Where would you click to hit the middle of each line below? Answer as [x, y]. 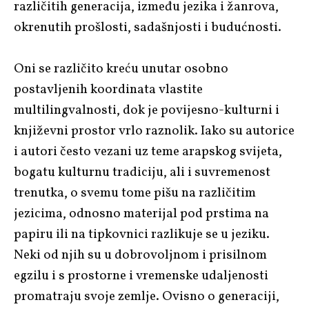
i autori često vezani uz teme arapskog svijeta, [148, 151]
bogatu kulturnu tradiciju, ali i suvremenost [142, 172]
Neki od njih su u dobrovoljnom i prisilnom [140, 255]
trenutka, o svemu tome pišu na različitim [135, 193]
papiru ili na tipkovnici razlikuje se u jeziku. [142, 234]
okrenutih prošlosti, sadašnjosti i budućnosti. [148, 27]
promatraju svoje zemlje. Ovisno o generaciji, [147, 296]
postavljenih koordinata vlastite [108, 89]
